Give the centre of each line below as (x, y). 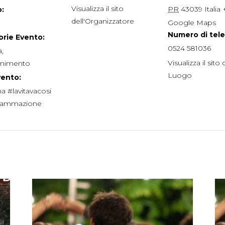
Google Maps (192, 23)
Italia (212, 9)
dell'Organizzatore (103, 21)
